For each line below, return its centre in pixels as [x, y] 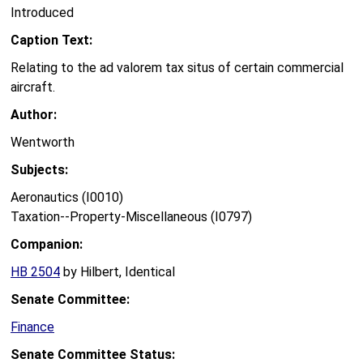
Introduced [42, 13]
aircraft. [33, 88]
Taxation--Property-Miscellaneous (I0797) [131, 217]
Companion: [47, 245]
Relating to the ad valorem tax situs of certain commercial [177, 68]
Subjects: [39, 170]
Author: [34, 115]
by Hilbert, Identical [117, 272]
